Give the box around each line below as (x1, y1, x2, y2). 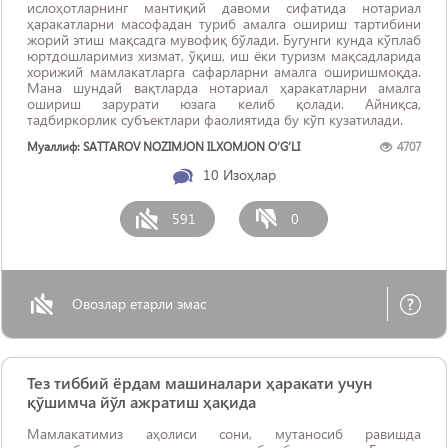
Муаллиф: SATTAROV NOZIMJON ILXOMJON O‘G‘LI (27, 139, 300, 154)
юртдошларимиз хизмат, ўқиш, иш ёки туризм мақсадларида (27, 46, 421, 65)
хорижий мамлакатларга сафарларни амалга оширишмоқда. (27, 62, 421, 81)
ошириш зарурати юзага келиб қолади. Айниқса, (27, 94, 421, 113)
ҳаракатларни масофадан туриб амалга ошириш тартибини (27, 14, 421, 33)
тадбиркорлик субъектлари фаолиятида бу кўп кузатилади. (27, 110, 403, 129)
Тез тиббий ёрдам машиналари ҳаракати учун (27, 372, 372, 393)
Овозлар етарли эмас (72, 294, 206, 313)
